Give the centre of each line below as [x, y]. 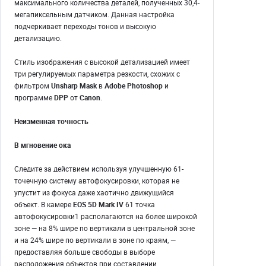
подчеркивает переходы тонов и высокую [85, 26]
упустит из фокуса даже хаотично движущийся [94, 193]
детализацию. [38, 38]
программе [34, 98]
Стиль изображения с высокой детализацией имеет [102, 62]
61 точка [139, 205]
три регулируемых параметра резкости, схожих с [97, 74]
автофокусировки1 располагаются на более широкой [106, 216]
